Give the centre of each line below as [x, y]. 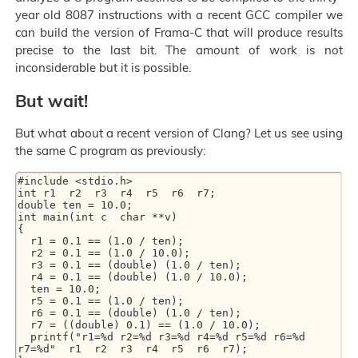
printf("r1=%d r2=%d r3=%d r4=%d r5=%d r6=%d [24, 337]
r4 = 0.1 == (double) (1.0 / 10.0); [24, 277]
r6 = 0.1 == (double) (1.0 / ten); [24, 313]
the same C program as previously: [110, 151]
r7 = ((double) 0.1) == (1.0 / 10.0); [24, 325]
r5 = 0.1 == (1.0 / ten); [24, 301]
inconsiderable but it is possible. [103, 68]
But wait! [52, 100]
